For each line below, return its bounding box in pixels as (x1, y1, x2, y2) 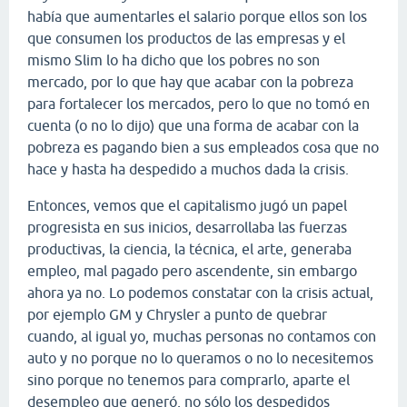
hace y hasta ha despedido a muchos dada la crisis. (27, 160, 349, 177)
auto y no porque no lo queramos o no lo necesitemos (27, 349, 373, 366)
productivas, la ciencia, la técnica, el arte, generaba (27, 240, 352, 257)
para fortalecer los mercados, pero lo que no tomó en (27, 94, 370, 112)
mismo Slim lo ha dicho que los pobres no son (27, 51, 320, 68)
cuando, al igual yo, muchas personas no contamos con (27, 327, 376, 344)
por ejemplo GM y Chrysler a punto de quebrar (27, 305, 327, 323)
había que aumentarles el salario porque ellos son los (27, 7, 367, 25)
